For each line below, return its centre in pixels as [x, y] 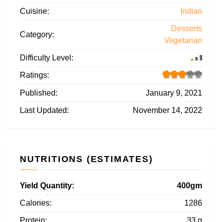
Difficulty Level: [47, 58]
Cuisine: [34, 11]
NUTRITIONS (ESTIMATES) [86, 159]
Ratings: [34, 75]
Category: [37, 35]
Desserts [187, 29]
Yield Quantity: [47, 186]
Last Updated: [44, 111]
